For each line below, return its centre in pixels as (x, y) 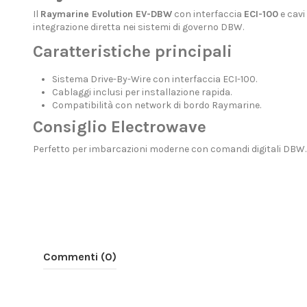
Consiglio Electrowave (119, 127)
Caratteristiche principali (132, 51)
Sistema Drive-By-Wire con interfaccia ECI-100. (154, 79)
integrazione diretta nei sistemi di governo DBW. (138, 27)
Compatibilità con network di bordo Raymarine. (156, 105)
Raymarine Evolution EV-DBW (106, 14)
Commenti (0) (79, 257)
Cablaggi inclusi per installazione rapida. (142, 92)
